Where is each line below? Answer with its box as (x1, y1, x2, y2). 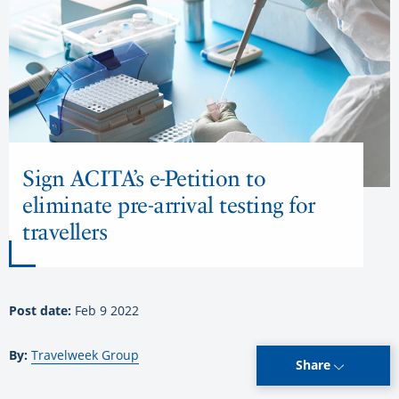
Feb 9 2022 (75, 301, 139, 319)
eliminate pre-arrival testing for (22, 191, 315, 218)
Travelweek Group (31, 346, 139, 363)
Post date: (9, 301, 75, 319)
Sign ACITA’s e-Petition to (22, 164, 265, 191)
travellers (22, 217, 107, 245)
